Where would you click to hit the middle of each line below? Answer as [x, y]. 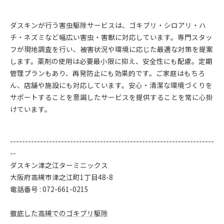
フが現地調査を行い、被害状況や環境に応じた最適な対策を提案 [111, 49]
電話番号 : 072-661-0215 [49, 189]
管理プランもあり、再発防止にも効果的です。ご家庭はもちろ [107, 73]
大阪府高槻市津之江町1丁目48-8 [61, 177]
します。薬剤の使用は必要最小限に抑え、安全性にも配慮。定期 [111, 61]
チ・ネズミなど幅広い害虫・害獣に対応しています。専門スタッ [111, 37]
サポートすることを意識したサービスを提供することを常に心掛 [111, 97]
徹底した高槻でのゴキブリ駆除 [59, 213]
